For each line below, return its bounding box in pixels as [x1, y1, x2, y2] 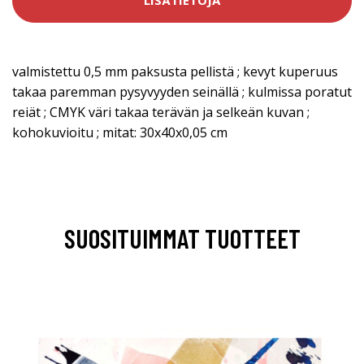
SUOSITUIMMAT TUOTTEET [63, 222, 301, 253]
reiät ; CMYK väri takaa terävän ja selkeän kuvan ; [12, 102, 310, 121]
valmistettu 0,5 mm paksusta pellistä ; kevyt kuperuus [12, 62, 338, 80]
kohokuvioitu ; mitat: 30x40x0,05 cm [12, 123, 227, 141]
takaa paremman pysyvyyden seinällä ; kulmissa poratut [12, 82, 352, 101]
